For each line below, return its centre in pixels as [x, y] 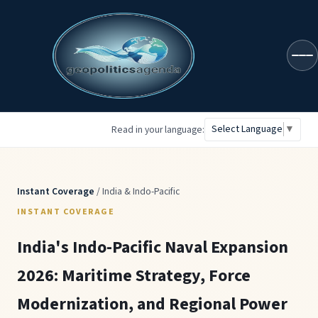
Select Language [247, 129]
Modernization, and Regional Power [152, 304]
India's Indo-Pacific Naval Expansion [153, 247]
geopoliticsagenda [97, 64]
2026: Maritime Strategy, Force [134, 275]
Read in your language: [158, 129]
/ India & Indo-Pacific [137, 191]
